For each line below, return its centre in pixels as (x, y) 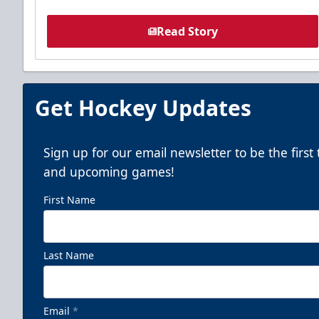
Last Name (69, 255)
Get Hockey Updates (143, 108)
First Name (69, 199)
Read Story (187, 31)
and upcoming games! (109, 171)
